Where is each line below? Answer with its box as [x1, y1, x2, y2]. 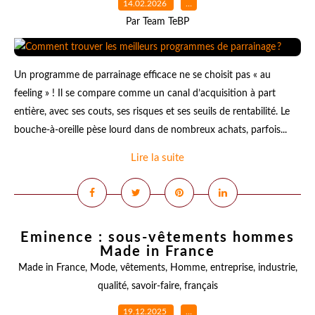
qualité [97, 281, 127, 291]
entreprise [210, 263, 253, 273]
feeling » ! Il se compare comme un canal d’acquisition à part [14, 89, 276, 98]
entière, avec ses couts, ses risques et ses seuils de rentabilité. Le [14, 107, 290, 117]
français [184, 281, 218, 291]
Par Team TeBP [126, 17, 189, 27]
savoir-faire [131, 281, 179, 291]
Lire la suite [131, 153, 184, 163]
